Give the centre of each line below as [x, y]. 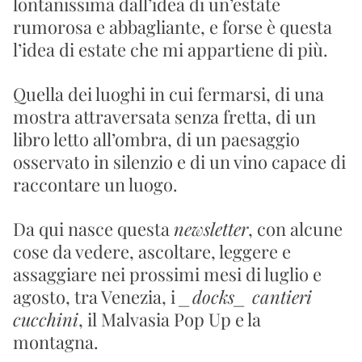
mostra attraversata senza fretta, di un [164, 116]
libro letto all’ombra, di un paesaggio [156, 139]
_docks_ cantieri [246, 297]
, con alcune [295, 229]
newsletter [211, 229]
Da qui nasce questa [93, 229]
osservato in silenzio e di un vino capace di [179, 162]
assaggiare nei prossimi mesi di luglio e [167, 274]
